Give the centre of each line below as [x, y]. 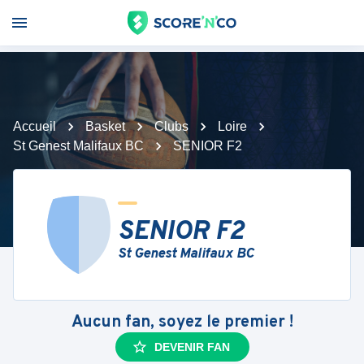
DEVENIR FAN [192, 347]
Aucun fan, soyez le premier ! [182, 323]
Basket [105, 126]
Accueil [35, 126]
